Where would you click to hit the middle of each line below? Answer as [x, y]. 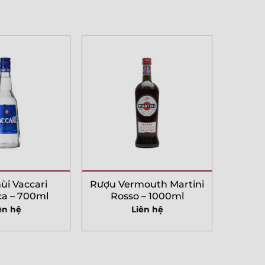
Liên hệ [147, 209]
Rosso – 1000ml [147, 196]
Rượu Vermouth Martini [147, 184]
